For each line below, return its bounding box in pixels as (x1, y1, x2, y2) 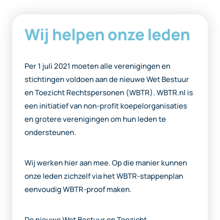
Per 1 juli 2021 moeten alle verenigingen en (25, 60, 170, 71)
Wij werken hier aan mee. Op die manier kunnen (25, 157, 187, 168)
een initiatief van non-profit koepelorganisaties (25, 100, 187, 111)
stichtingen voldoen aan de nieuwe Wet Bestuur (25, 74, 189, 84)
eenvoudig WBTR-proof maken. (25, 184, 132, 194)
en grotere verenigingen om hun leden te (25, 113, 166, 124)
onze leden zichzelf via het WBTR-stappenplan (25, 170, 183, 181)
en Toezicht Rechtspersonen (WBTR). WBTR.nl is (25, 87, 193, 98)
